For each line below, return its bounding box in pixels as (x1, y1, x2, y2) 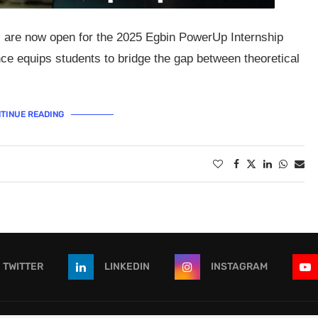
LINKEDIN (104, 261, 150, 273)
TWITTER (2, 261, 43, 273)
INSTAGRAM (210, 261, 268, 273)
